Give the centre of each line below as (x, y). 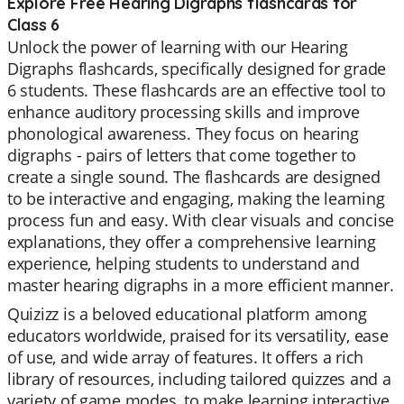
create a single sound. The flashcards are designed (194, 177)
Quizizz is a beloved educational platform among (187, 314)
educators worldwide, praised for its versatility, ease (198, 335)
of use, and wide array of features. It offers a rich (185, 357)
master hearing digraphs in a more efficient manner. (201, 285)
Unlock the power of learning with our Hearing (178, 47)
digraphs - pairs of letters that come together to (182, 155)
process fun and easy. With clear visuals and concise (201, 220)
